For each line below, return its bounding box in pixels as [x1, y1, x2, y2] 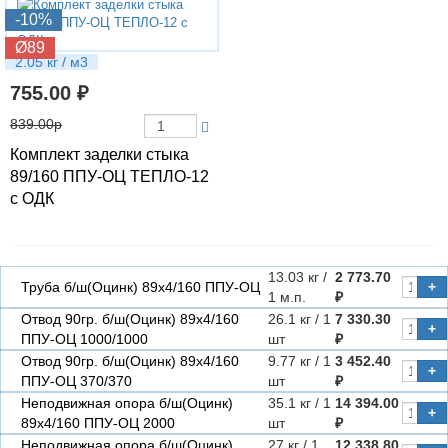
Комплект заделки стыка [10, 146, 189, 163]
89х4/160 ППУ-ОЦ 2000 [21, 415, 175, 431]
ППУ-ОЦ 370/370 [21, 373, 132, 389]
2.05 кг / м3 [15, 54, 88, 70]
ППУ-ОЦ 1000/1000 [21, 331, 148, 347]
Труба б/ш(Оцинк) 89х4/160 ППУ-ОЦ [21, 279, 260, 295]
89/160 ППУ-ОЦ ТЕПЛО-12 [10, 168, 209, 185]
